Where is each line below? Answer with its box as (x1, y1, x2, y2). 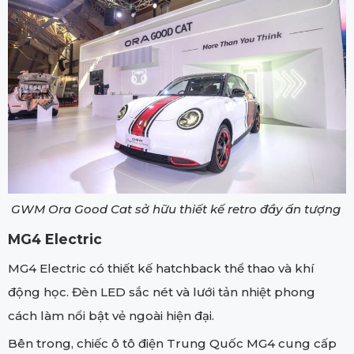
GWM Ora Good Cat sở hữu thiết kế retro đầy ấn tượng (10, 201, 344, 217)
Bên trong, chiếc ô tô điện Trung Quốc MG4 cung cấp (8, 336, 337, 352)
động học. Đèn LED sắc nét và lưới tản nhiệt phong (8, 284, 315, 300)
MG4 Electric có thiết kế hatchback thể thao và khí (8, 261, 314, 277)
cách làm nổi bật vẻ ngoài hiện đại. (8, 308, 214, 324)
